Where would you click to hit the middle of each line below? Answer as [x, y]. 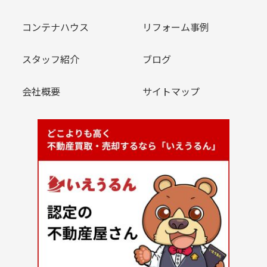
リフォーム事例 [176, 27]
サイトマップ [171, 91]
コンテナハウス [56, 27]
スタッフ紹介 [51, 59]
